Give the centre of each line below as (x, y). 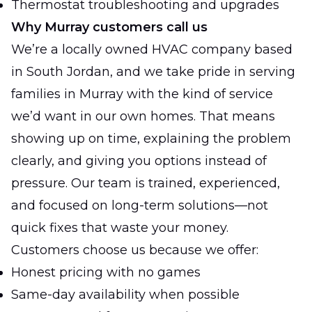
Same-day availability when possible (125, 294)
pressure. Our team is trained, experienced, (146, 183)
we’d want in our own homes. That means (143, 116)
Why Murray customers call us (109, 27)
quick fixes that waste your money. (120, 227)
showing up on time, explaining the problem (151, 138)
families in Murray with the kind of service (142, 94)
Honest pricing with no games (106, 272)
